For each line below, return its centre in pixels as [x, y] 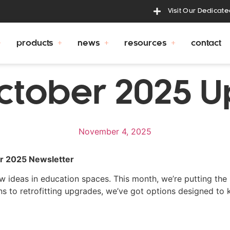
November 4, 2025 [115, 131]
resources [145, 43]
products [35, 43]
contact [206, 43]
